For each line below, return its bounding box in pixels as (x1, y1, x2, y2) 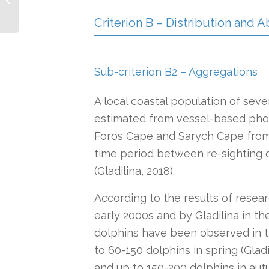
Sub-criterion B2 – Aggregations (94, 65, 258, 78)
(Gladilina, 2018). (94, 165, 175, 178)
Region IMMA (21, 8, 68, 17)
